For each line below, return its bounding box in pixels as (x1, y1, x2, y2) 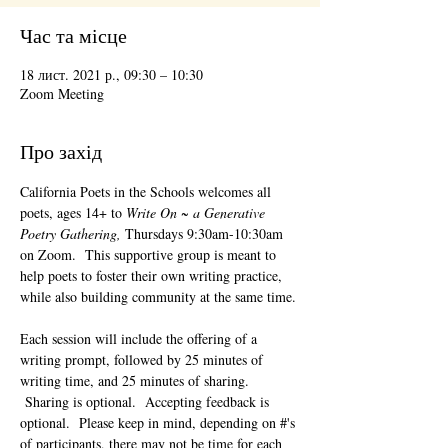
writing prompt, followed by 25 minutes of (20, 350, 267, 369)
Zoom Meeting (20, 84, 104, 103)
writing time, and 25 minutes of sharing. (20, 371, 253, 390)
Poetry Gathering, (20, 224, 125, 243)
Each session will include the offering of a (20, 329, 261, 348)
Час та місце (20, 22, 127, 49)
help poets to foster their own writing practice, (20, 266, 286, 285)
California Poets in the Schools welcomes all (20, 182, 275, 201)
